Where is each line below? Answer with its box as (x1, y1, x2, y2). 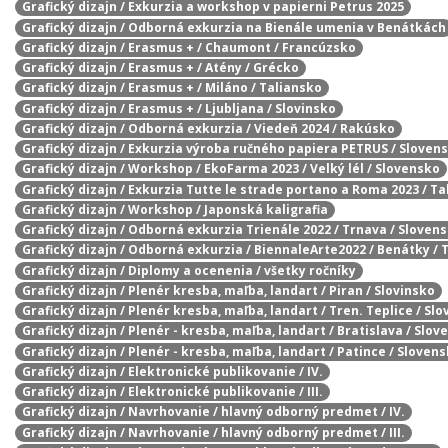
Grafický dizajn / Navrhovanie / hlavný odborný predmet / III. (22, 423, 405, 441)
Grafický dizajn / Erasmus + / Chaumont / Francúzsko (22, 38, 356, 56)
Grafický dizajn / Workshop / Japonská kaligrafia (22, 200, 328, 218)
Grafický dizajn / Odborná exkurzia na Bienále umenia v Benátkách (22, 18, 446, 36)
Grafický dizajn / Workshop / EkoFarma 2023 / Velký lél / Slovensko (22, 160, 440, 178)
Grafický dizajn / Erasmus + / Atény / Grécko (22, 59, 299, 76)
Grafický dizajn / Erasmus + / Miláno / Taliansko (22, 79, 322, 97)
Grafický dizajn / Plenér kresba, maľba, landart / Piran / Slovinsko (22, 281, 435, 299)
